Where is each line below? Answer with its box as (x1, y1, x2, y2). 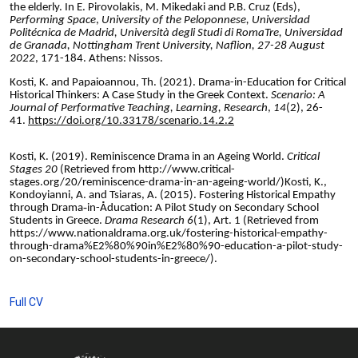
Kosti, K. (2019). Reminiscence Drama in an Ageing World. (10, 150, 287, 163)
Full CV (10, 296, 43, 309)
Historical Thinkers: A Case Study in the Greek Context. (10, 89, 271, 101)
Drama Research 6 (105, 214, 193, 227)
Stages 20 (10, 163, 60, 176)
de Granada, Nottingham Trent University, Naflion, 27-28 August (10, 40, 324, 53)
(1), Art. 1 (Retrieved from (193, 214, 319, 227)
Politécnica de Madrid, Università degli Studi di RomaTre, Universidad (10, 27, 343, 40)
